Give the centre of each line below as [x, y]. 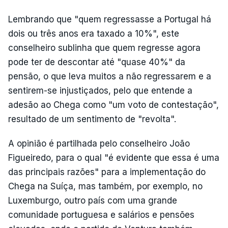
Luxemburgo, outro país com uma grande [93, 201]
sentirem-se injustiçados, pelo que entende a [100, 91]
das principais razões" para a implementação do [107, 172]
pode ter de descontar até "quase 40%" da [97, 62]
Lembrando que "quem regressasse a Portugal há [110, 19]
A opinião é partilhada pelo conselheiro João [99, 144]
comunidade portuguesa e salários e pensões [101, 215]
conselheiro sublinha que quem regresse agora [104, 48]
